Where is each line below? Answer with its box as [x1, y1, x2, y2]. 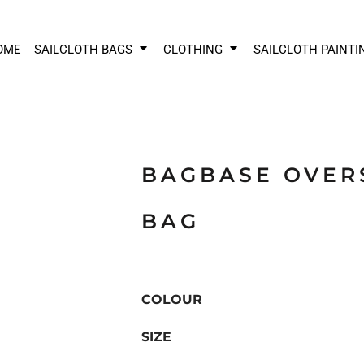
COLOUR [141, 292, 202, 307]
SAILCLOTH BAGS [33, 41, 136, 57]
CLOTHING [162, 41, 226, 57]
